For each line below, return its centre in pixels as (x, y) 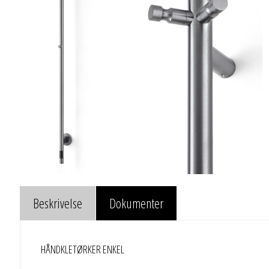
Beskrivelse (58, 203)
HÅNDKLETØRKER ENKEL (82, 249)
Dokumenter (136, 203)
